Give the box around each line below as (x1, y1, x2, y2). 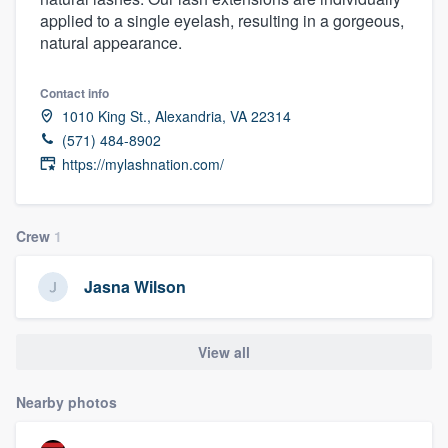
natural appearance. (40, 30, 182, 54)
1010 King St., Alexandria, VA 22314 (62, 105, 291, 126)
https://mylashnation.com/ (62, 153, 224, 174)
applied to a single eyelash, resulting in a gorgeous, (40, 8, 404, 32)
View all (198, 341, 250, 362)
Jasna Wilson (84, 275, 186, 299)
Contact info (40, 83, 109, 102)
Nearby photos (16, 392, 117, 413)
